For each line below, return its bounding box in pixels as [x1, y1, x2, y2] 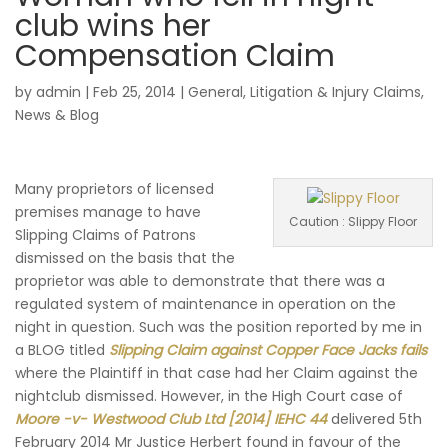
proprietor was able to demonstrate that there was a [15, 271, 385, 291]
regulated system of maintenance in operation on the [15, 294, 396, 314]
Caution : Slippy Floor [289, 213, 417, 230]
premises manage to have [15, 202, 201, 222]
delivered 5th [327, 409, 422, 429]
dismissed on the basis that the [15, 248, 235, 268]
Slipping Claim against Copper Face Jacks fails [109, 340, 427, 360]
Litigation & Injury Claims [250, 82, 421, 102]
